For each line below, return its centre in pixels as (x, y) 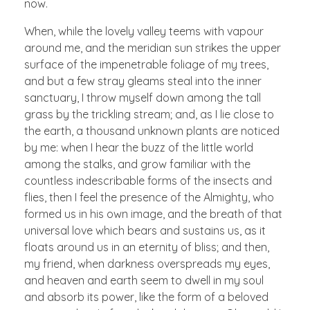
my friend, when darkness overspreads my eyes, (147, 264)
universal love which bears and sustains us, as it (145, 231)
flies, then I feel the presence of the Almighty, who (149, 198)
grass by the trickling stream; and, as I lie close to (149, 115)
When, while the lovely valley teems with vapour (144, 31)
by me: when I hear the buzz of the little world (139, 148)
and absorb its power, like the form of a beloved (146, 297)
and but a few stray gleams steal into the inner (143, 81)
